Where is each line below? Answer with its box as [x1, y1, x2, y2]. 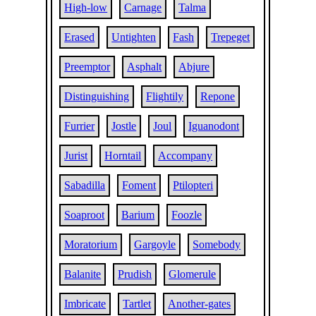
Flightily [146, 90, 184, 102]
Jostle [111, 120, 137, 132]
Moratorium [64, 238, 118, 250]
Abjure [178, 61, 210, 73]
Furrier [64, 120, 95, 132]
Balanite [64, 268, 102, 280]
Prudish [118, 268, 152, 280]
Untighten [111, 31, 157, 43]
